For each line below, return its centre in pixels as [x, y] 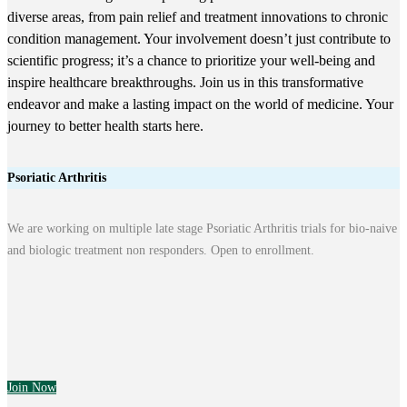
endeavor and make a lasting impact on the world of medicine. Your [200, 104]
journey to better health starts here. [105, 126]
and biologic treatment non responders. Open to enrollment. [161, 251]
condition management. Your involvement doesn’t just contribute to [199, 39]
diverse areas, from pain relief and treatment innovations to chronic [198, 17]
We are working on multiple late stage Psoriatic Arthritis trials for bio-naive [202, 229]
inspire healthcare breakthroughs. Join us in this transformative [185, 82]
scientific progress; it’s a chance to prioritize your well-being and [191, 60]
